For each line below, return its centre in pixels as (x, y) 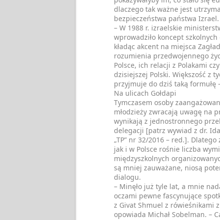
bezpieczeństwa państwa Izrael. (166, 18)
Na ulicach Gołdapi (145, 93)
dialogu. (127, 177)
